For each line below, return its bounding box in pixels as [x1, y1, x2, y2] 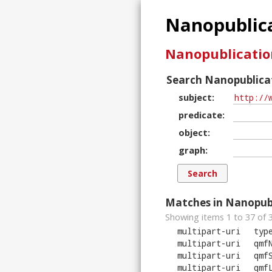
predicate [178, 109, 222, 121]
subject [178, 91, 212, 104]
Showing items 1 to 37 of [165, 211, 268, 223]
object [178, 126, 208, 139]
